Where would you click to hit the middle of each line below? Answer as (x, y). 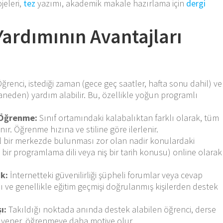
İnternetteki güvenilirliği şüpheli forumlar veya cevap (106, 175)
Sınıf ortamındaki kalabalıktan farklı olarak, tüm (128, 117)
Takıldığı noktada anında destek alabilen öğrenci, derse (111, 209)
